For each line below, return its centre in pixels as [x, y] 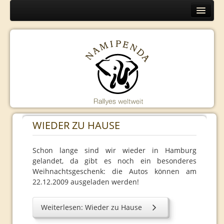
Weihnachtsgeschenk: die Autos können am [114, 171]
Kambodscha [39, 184]
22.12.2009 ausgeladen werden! [86, 182]
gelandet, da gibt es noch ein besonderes [114, 161]
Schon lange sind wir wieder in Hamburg [114, 150]
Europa [29, 44]
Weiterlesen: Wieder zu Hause [91, 207]
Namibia [32, 114]
